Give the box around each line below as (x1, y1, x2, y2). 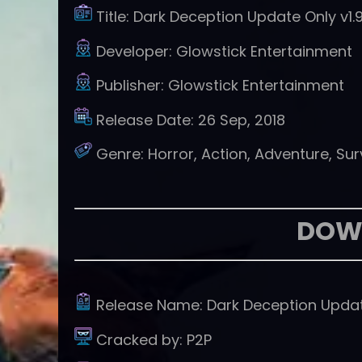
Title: (96, 6, 133, 27)
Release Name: (96, 295, 207, 316)
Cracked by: (96, 329, 187, 350)
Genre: (96, 144, 148, 165)
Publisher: (96, 75, 168, 96)
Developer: (96, 40, 176, 61)
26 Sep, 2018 (198, 109, 285, 130)
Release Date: (96, 109, 198, 130)
